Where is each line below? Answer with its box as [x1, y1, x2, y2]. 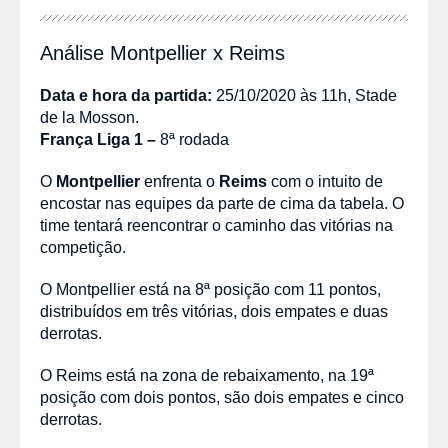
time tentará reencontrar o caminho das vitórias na [40, 217, 393, 234]
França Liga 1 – [40, 131, 156, 148]
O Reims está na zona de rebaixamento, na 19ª [40, 367, 374, 384]
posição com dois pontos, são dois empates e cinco [40, 389, 404, 406]
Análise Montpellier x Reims [40, 42, 285, 64]
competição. [40, 239, 126, 256]
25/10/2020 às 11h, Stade [216, 87, 397, 104]
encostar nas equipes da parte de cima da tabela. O [40, 195, 404, 212]
